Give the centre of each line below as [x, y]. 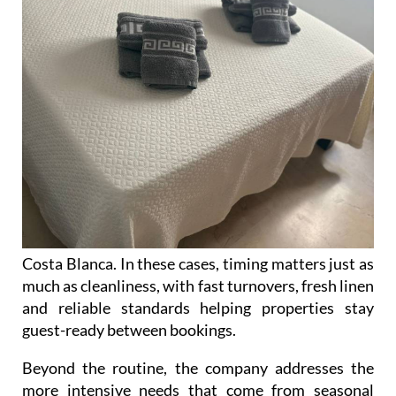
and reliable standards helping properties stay [198, 308]
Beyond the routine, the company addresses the [198, 368]
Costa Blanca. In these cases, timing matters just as [198, 264]
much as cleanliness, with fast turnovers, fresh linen [198, 286]
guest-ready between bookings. [129, 330]
